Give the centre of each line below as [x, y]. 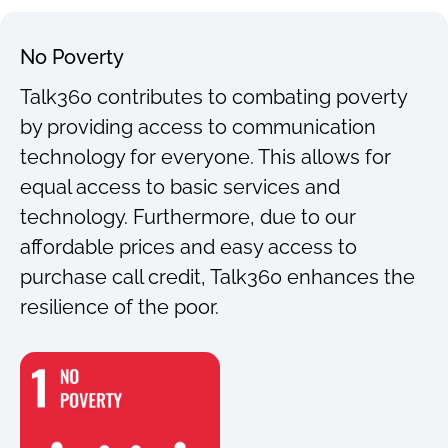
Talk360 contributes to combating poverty [213, 97]
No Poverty [72, 57]
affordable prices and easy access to [188, 247]
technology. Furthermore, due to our [188, 217]
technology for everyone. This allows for [205, 157]
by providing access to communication [198, 127]
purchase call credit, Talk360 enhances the [217, 277]
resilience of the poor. [119, 307]
